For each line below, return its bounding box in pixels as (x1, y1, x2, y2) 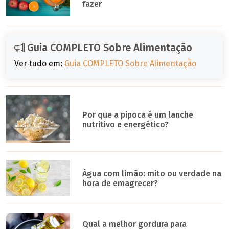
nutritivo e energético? (82, 120, 169, 130)
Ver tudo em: (14, 59, 64, 69)
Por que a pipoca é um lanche (82, 110, 194, 120)
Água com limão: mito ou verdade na (82, 168, 222, 178)
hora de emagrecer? (82, 178, 158, 188)
